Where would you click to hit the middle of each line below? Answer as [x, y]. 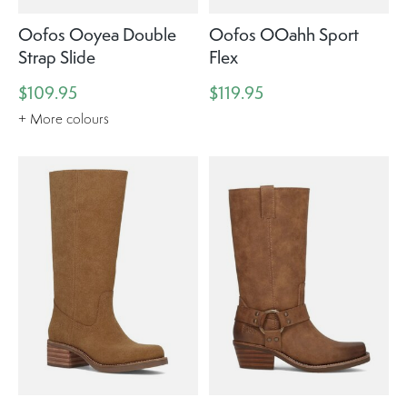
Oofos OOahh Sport [283, 34]
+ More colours [64, 119]
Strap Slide [57, 57]
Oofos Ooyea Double [97, 34]
